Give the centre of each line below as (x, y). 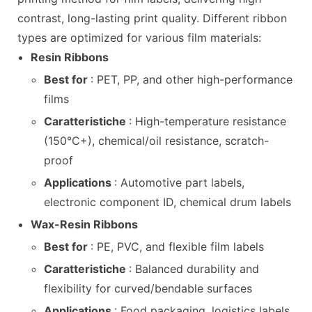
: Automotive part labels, (180, 182)
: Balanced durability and (194, 268)
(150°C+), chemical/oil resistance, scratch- (157, 140)
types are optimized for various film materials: (139, 37)
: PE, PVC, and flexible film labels (178, 246)
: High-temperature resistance (208, 121)
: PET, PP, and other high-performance (192, 79)
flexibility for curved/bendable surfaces (148, 288)
